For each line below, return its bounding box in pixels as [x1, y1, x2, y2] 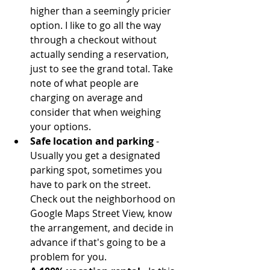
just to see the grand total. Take [30, 62, 175, 76]
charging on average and [30, 91, 145, 105]
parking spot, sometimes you [30, 163, 165, 177]
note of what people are [30, 77, 141, 90]
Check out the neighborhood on [30, 192, 178, 206]
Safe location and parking [30, 134, 154, 148]
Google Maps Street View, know [30, 207, 174, 221]
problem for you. [30, 250, 114, 264]
